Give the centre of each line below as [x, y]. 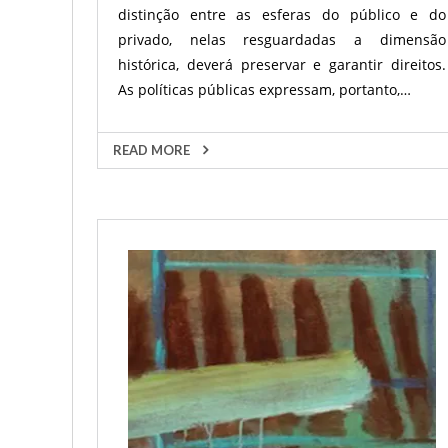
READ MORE [153, 150]
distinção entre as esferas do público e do [282, 14]
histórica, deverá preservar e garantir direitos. [282, 64]
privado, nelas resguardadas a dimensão [282, 39]
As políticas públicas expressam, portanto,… [264, 89]
